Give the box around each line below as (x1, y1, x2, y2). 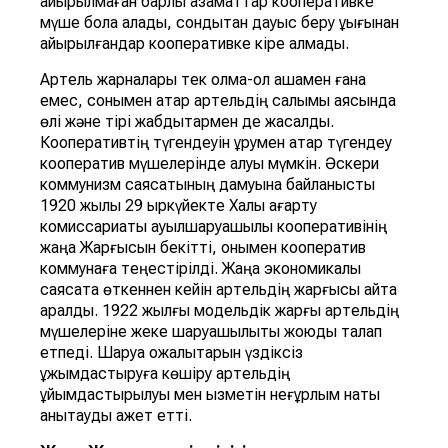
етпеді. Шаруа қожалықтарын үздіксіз (40, 343, 303, 363)
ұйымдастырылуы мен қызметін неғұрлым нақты (40, 385, 380, 405)
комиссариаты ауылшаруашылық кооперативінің (40, 217, 387, 237)
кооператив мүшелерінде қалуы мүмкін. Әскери (40, 154, 379, 174)
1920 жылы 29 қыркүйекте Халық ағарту (40, 196, 317, 216)
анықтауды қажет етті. (40, 406, 192, 426)
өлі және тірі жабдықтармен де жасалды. (40, 112, 334, 132)
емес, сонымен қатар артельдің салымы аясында (40, 91, 396, 111)
